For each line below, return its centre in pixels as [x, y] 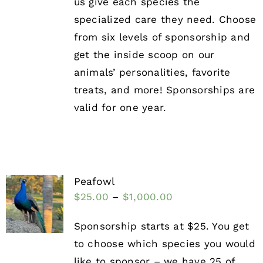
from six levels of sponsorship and [162, 37]
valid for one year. [120, 108]
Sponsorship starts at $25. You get [161, 226]
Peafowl [94, 182]
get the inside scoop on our [144, 55]
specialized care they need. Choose [165, 20]
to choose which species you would [164, 244]
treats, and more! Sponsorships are [164, 90]
